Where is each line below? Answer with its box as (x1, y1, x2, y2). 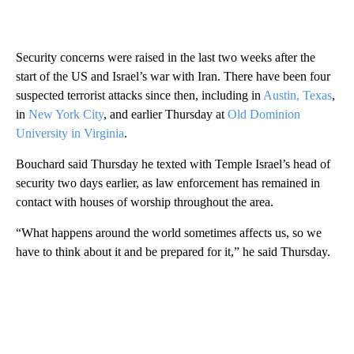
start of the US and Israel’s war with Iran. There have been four (16, 70, 330, 84)
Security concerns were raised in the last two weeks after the (16, 51, 315, 65)
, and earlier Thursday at (104, 107, 228, 122)
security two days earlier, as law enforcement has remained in (16, 176, 320, 190)
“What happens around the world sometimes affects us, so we (16, 226, 322, 240)
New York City (28, 107, 104, 122)
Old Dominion (228, 107, 300, 122)
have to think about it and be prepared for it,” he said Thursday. (16, 245, 330, 259)
